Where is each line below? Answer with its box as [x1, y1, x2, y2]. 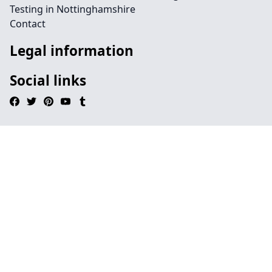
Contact [10, 17, 46, 30]
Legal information [10, 41, 134, 60]
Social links [10, 71, 86, 90]
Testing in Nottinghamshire [10, 2, 135, 16]
